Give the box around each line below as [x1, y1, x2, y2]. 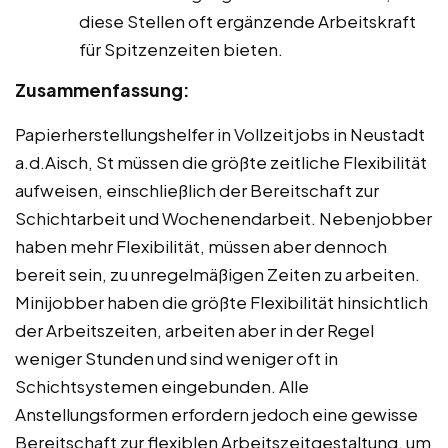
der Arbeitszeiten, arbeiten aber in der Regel [15, 318, 374, 341]
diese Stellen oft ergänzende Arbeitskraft [79, 9, 416, 32]
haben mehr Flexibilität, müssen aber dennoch [15, 234, 387, 257]
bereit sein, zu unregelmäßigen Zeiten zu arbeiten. [15, 262, 420, 285]
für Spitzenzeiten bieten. [79, 37, 283, 60]
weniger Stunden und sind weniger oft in [15, 346, 338, 369]
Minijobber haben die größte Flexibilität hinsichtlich [15, 290, 428, 313]
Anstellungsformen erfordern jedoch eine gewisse [15, 402, 418, 425]
